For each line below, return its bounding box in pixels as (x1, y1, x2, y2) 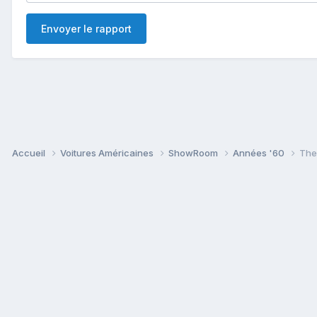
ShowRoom (168, 146, 220, 158)
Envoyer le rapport (41, 22, 132, 35)
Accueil (12, 146, 47, 158)
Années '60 (233, 146, 287, 158)
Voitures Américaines (60, 146, 156, 158)
